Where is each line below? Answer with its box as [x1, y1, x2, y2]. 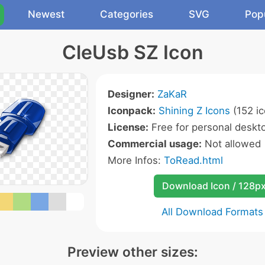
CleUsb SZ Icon [62, 41, 203, 64]
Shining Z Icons [158, 105, 230, 117]
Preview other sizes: [67, 244, 198, 260]
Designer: [107, 88, 154, 100]
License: [107, 121, 148, 133]
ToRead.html [163, 154, 223, 166]
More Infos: [107, 154, 164, 166]
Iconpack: [107, 105, 156, 117]
